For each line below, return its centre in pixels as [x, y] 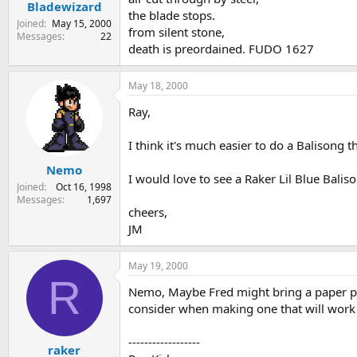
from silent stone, [177, 31]
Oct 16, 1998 [84, 187]
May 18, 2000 [158, 85]
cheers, [148, 212]
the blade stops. [172, 15]
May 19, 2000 [158, 265]
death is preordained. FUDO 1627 [221, 48]
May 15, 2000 [82, 24]
